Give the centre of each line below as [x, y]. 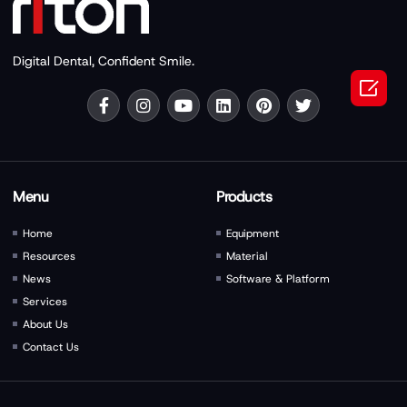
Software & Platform [278, 278]
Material [248, 256]
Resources [50, 256]
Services [45, 301]
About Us [46, 324]
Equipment [253, 233]
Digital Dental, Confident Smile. [104, 60]
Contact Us [51, 347]
